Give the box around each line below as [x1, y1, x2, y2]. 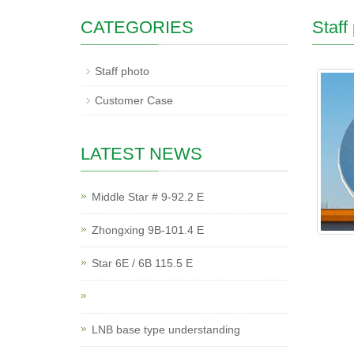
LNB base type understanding [92, 323, 240, 336]
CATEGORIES [81, 17, 194, 37]
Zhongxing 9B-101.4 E [92, 224, 204, 236]
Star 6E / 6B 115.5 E [92, 257, 193, 269]
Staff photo [95, 65, 149, 77]
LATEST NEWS [81, 144, 202, 164]
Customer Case [95, 94, 173, 107]
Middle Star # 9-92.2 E [92, 190, 204, 203]
